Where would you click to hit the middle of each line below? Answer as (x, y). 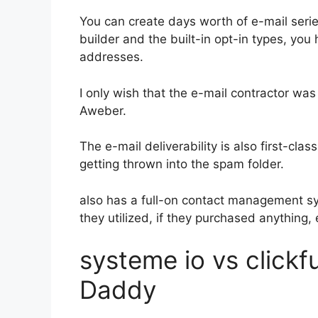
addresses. (111, 57)
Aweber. (103, 110)
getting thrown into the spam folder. (182, 164)
